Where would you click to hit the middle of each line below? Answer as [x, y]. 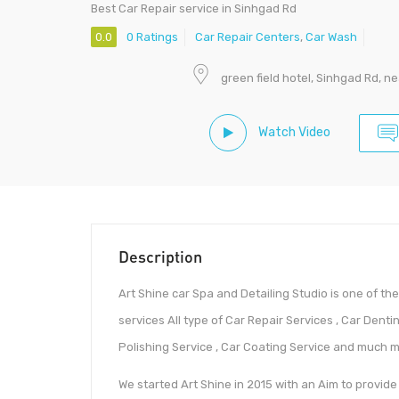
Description [160, 257]
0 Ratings [152, 37]
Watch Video [293, 132]
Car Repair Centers [248, 37]
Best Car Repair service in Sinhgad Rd [194, 8]
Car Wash [331, 37]
